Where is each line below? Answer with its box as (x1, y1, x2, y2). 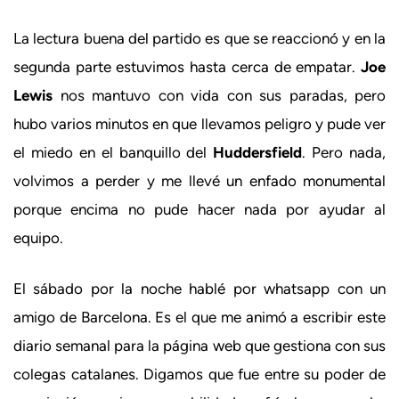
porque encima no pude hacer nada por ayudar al (13, 199, 386, 218)
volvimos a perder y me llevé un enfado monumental (13, 171, 386, 190)
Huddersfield (213, 142, 303, 161)
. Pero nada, (302, 142, 386, 161)
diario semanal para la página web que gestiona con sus (13, 337, 386, 354)
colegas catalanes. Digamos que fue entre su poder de (13, 365, 386, 383)
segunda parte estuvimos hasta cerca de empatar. (13, 57, 361, 76)
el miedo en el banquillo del (13, 142, 214, 161)
